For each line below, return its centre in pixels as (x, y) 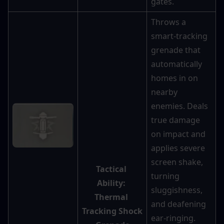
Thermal (111, 197)
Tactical (111, 169)
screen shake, (177, 162)
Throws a (168, 22)
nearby (164, 92)
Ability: (111, 183)
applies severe (178, 148)
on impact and (178, 134)
